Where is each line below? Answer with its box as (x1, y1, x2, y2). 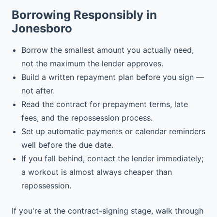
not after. (21, 86, 55, 95)
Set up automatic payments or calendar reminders (21, 126, 205, 136)
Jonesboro (12, 21, 72, 35)
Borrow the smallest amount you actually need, (21, 45, 194, 55)
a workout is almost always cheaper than (21, 167, 172, 177)
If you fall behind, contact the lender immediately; (21, 154, 203, 163)
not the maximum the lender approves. (21, 59, 163, 68)
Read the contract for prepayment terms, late (21, 99, 188, 109)
